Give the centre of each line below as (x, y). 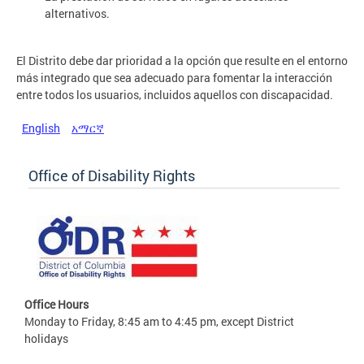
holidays (46, 339)
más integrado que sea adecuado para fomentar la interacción (174, 78)
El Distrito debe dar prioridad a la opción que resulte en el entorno (182, 61)
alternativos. (77, 13)
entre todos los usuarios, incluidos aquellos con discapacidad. (175, 95)
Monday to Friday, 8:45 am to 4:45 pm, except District (159, 322)
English (41, 128)
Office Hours (56, 305)
